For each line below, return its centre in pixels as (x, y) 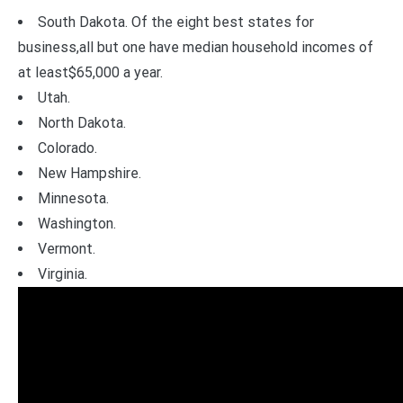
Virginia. (63, 273)
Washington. (77, 223)
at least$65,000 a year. (90, 72)
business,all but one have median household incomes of (196, 47)
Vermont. (67, 248)
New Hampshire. (90, 173)
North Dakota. (82, 122)
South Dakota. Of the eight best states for (176, 22)
